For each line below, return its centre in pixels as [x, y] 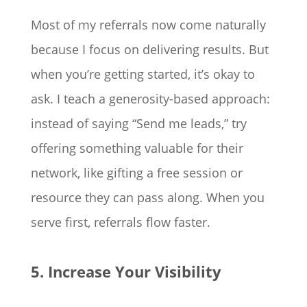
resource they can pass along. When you [147, 198]
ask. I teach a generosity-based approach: [150, 99]
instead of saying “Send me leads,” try [138, 124]
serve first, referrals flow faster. [120, 222]
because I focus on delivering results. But [149, 50]
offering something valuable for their [137, 148]
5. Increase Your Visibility [126, 272]
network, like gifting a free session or [136, 173]
